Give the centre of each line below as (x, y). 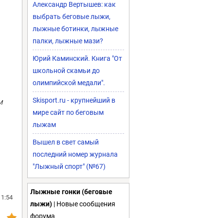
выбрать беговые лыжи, (72, 17)
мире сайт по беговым (68, 112)
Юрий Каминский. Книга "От (77, 58)
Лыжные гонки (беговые (71, 192)
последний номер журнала (75, 154)
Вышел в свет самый (66, 142)
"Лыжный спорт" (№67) (69, 166)
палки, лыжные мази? (68, 41)
